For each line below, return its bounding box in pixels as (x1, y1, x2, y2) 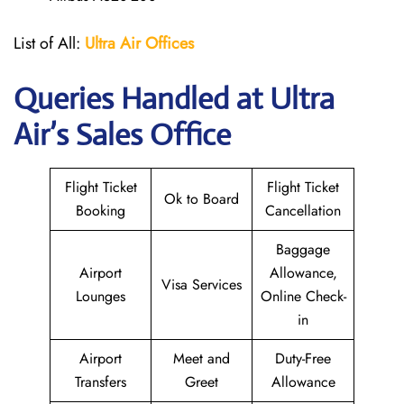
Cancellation (265, 200, 341, 221)
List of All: (14, 32, 85, 55)
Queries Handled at (14, 80, 270, 117)
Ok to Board (164, 188, 239, 209)
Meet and (173, 348, 230, 369)
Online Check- (260, 286, 346, 307)
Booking (76, 200, 125, 221)
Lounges (76, 286, 125, 307)
